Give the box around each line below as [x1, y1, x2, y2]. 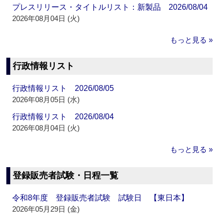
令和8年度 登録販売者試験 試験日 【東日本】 [12, 194, 189, 202]
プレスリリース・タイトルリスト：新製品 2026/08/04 [12, 3, 208, 12]
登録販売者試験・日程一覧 [13, 171, 119, 181]
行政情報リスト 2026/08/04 [12, 112, 114, 121]
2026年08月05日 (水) [12, 95, 80, 104]
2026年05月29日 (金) [12, 205, 80, 214]
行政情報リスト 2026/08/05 [12, 84, 114, 93]
